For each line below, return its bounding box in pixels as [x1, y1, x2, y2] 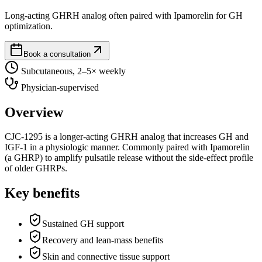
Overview [5, 104, 63, 120]
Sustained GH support [42, 219, 124, 229]
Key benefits [5, 185, 80, 201]
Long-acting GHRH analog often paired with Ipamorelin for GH [5, 10, 243, 20]
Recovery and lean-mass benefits [42, 235, 163, 246]
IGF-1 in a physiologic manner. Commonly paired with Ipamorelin [5, 142, 250, 153]
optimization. [5, 20, 53, 31]
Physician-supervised [19, 82, 99, 92]
